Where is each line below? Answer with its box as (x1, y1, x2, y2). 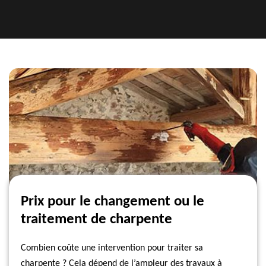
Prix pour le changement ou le (21, 194, 204, 209)
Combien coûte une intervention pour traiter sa (21, 243, 203, 253)
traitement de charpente (21, 212, 172, 227)
